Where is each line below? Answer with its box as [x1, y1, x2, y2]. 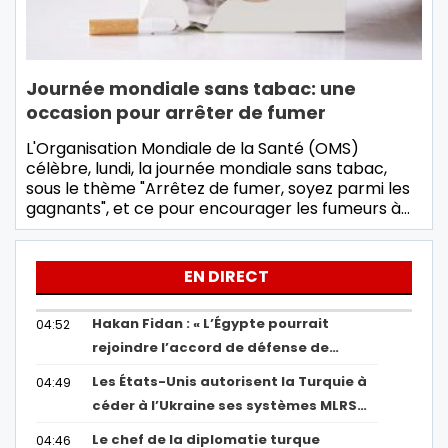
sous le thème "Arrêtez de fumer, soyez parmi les [26, 176, 410, 200]
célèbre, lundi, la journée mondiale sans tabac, [26, 156, 387, 180]
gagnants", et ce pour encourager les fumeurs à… [26, 196, 410, 220]
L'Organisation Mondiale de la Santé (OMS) [26, 136, 359, 160]
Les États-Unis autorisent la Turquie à [92, 371, 368, 391]
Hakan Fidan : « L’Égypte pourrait [92, 313, 330, 333]
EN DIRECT [184, 264, 269, 288]
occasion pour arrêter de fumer [26, 99, 326, 125]
